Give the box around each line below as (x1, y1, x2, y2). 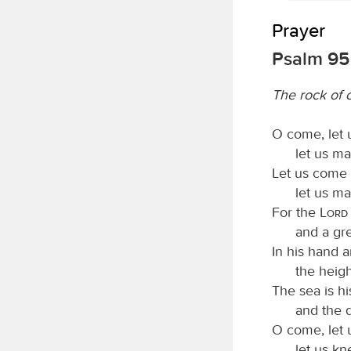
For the (272, 203, 320, 221)
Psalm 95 (272, 47, 349, 70)
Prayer (272, 19, 325, 42)
